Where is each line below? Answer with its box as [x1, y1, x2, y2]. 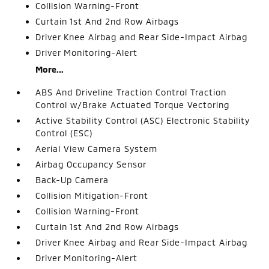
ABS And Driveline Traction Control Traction [35, 87, 227, 97]
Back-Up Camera [35, 175, 109, 185]
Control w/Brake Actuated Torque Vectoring [35, 100, 230, 110]
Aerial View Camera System [35, 144, 158, 154]
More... [35, 64, 64, 74]
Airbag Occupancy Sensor [35, 159, 147, 169]
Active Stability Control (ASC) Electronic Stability [35, 115, 250, 125]
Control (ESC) [35, 128, 93, 138]
